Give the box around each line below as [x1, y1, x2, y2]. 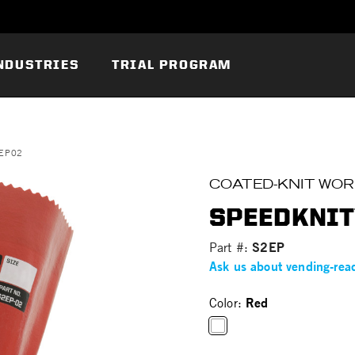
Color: [209, 295, 246, 311]
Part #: [209, 239, 253, 255]
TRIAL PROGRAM [112, 57, 232, 72]
